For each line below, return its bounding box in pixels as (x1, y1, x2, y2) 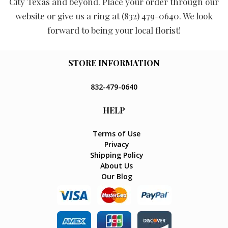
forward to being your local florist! (47, 24, 181, 36)
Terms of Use (93, 129, 140, 139)
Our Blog (101, 172, 132, 182)
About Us (100, 161, 133, 171)
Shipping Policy (90, 150, 144, 160)
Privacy (104, 139, 129, 150)
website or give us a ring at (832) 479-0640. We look (15, 10, 213, 21)
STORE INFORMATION (68, 57, 160, 68)
